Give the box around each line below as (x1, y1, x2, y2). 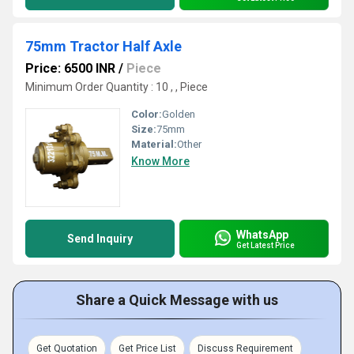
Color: (131, 108, 162, 120)
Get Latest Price (236, 240, 295, 250)
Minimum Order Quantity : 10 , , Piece (25, 81, 208, 93)
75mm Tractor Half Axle (25, 38, 182, 55)
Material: (131, 138, 177, 150)
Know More (131, 155, 190, 168)
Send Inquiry (67, 232, 133, 245)
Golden (162, 108, 195, 120)
